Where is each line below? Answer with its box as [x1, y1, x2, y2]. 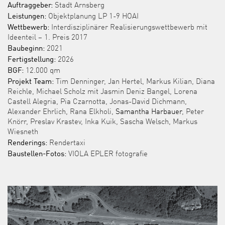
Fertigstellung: [8, 56, 56, 64]
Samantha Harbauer [116, 108, 182, 116]
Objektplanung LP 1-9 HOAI [46, 13, 139, 21]
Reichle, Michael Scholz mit [8, 88, 100, 96]
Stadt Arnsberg [53, 2, 104, 10]
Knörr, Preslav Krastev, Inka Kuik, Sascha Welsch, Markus [8, 118, 197, 126]
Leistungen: [8, 13, 46, 21]
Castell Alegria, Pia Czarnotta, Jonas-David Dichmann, [8, 98, 187, 106]
